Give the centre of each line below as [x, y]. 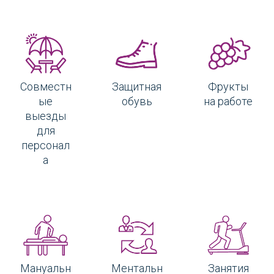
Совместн [46, 86]
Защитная [137, 86]
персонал [46, 145]
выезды [46, 116]
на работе [228, 101]
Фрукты [228, 86]
